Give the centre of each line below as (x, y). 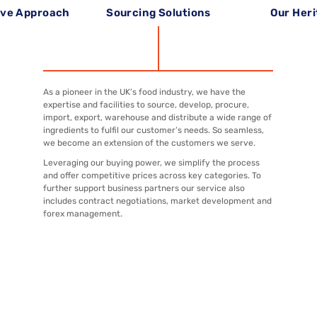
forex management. (83, 213)
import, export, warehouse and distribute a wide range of (158, 117)
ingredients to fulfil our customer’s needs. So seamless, (154, 130)
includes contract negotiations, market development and (158, 201)
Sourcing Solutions (158, 12)
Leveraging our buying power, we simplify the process (152, 162)
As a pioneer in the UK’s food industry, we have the (145, 92)
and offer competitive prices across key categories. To (152, 175)
